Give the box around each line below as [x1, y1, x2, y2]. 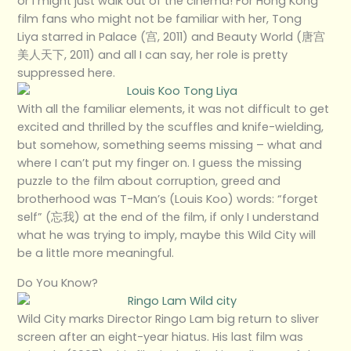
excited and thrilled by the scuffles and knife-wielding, [17, 119, 324, 136]
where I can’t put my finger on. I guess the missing [17, 155, 302, 172]
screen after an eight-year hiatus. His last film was [17, 328, 304, 345]
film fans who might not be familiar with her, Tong [17, 11, 302, 27]
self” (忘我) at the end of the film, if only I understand [17, 209, 320, 226]
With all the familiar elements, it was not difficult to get [17, 101, 330, 118]
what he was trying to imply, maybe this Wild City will [17, 227, 317, 244]
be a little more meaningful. [17, 245, 175, 262]
